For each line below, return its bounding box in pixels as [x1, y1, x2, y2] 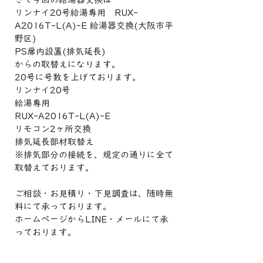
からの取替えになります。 [15, 60, 120, 69]
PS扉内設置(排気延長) [15, 47, 106, 56]
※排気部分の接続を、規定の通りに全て [15, 150, 173, 159]
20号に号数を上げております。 [15, 73, 141, 82]
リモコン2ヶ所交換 [15, 124, 91, 133]
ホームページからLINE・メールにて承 [15, 215, 168, 224]
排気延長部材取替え [15, 137, 94, 146]
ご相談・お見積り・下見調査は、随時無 [15, 189, 173, 198]
